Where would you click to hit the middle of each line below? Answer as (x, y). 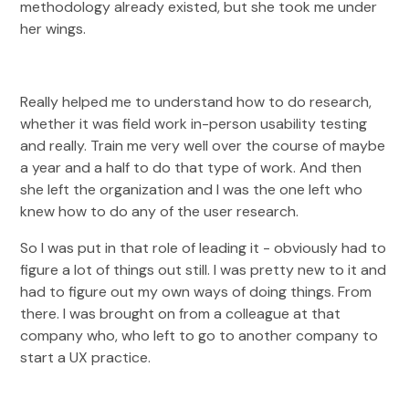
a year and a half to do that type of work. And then (191, 168)
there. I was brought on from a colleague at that (181, 314)
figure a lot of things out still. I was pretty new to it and (204, 270)
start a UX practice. (86, 357)
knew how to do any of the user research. (160, 211)
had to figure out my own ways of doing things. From (196, 292)
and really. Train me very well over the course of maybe (203, 146)
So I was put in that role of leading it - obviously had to (204, 248)
